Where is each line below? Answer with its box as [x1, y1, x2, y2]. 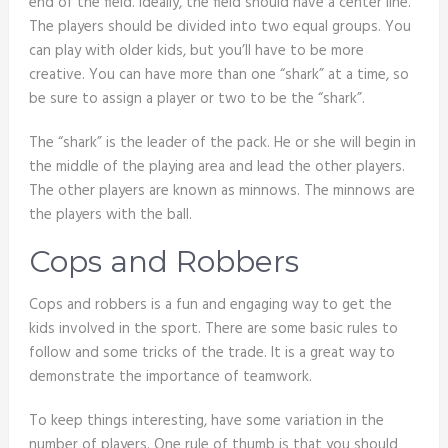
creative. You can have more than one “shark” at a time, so [28, 63, 409, 88]
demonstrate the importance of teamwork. [28, 365, 312, 390]
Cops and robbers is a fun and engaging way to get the [28, 293, 392, 318]
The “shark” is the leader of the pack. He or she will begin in [28, 131, 416, 156]
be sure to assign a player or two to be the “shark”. [28, 87, 365, 112]
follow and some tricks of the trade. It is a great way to [28, 341, 395, 366]
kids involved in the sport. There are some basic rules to [28, 317, 398, 342]
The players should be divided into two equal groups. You [28, 15, 411, 40]
